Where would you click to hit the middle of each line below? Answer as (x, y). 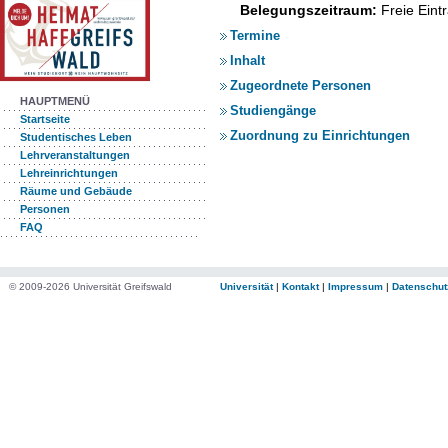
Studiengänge (273, 110)
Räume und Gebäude (76, 191)
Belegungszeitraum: (310, 10)
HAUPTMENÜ (55, 101)
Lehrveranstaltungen (75, 155)
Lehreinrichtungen (69, 173)
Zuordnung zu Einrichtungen (320, 135)
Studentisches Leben (76, 137)
